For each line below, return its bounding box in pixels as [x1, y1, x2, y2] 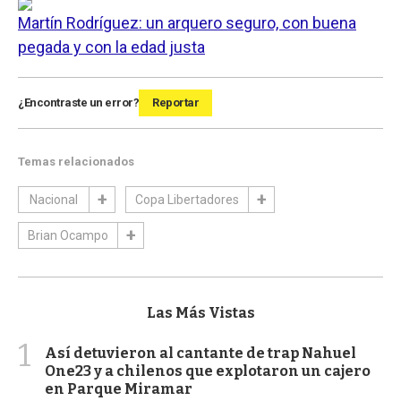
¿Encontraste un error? [18, 96, 139, 110]
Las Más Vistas [146, 304, 255, 322]
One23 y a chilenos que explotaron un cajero [45, 363, 371, 380]
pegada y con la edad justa [18, 38, 205, 57]
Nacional [30, 192, 78, 208]
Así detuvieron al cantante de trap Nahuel [45, 345, 356, 363]
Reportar [152, 96, 199, 110]
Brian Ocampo [28, 228, 108, 243]
